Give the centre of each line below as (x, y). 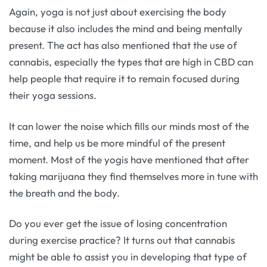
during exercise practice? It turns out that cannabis (122, 240)
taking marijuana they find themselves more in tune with (133, 176)
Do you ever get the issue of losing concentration (118, 223)
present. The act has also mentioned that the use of (123, 45)
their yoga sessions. (53, 95)
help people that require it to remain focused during (124, 79)
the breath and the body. (64, 193)
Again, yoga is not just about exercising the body (118, 12)
